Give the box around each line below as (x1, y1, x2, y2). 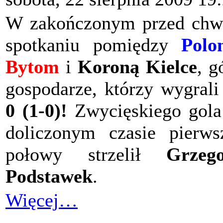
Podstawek (5, 166, 93, 187)
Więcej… (5, 190, 78, 211)
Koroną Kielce (78, 56, 197, 78)
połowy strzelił (5, 144, 166, 165)
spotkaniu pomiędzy (5, 34, 181, 56)
